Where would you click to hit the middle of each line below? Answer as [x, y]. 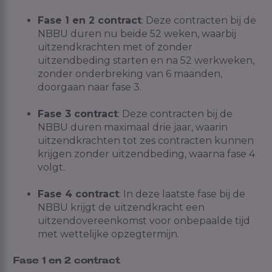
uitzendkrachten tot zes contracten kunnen [146, 141]
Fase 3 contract [78, 114]
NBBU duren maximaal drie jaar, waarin [133, 127]
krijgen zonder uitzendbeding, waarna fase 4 [146, 154]
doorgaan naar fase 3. [90, 87]
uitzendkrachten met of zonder [115, 47]
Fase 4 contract [78, 194]
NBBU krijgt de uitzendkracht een [121, 208]
